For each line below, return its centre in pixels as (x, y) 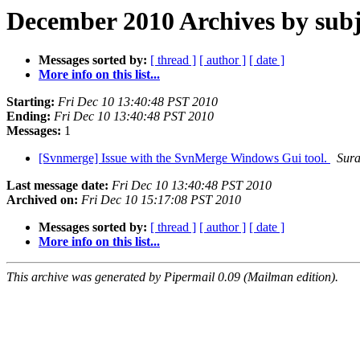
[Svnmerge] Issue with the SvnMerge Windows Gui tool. (184, 158)
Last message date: (57, 186)
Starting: (31, 102)
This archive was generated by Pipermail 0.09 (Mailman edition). (172, 277)
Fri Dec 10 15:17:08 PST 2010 (161, 200)
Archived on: (42, 200)
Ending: (29, 117)
